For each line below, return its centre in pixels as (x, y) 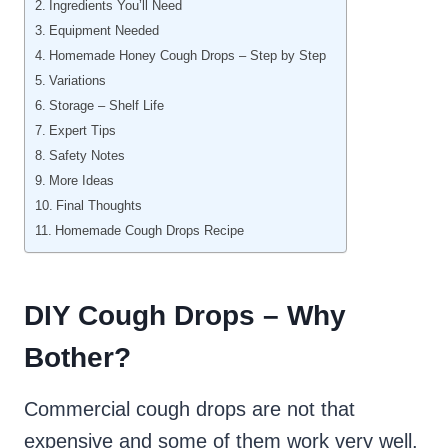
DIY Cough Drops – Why (185, 316)
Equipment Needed (103, 31)
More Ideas (81, 181)
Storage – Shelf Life (106, 106)
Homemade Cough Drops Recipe (149, 231)
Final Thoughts (98, 206)
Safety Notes (86, 156)
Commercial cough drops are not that (189, 409)
